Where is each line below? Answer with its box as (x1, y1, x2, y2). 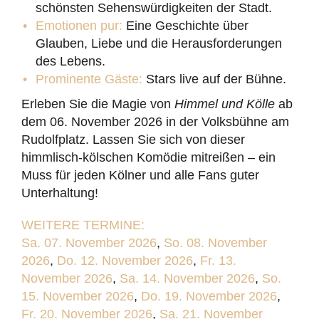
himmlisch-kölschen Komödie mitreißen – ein (21, 150, 276, 164)
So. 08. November (164, 236, 267, 250)
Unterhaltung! (21, 186, 98, 200)
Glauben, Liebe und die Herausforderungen (36, 36, 282, 51)
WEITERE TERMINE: (21, 218, 145, 232)
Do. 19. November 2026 (141, 289, 277, 303)
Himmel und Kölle (174, 97, 275, 111)
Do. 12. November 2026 (57, 253, 193, 268)
